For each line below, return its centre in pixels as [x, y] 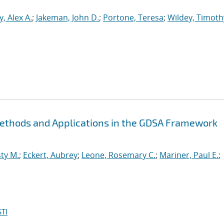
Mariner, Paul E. [189, 155]
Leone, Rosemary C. [118, 155]
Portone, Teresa [133, 17]
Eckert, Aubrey [50, 155]
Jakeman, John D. [67, 17]
